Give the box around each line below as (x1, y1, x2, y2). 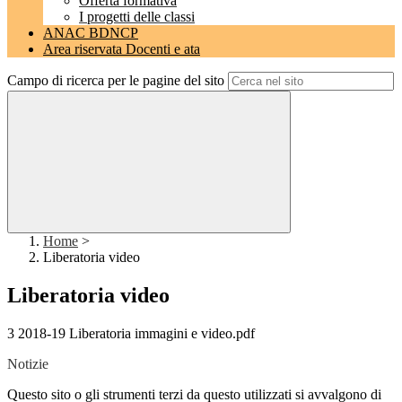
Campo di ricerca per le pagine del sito (7, 73, 224, 89)
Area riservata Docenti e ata (43, 41, 200, 57)
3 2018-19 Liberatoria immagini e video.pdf (7, 326, 255, 342)
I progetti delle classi (79, 9, 195, 25)
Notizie (7, 356, 48, 372)
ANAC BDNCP (43, 25, 138, 41)
